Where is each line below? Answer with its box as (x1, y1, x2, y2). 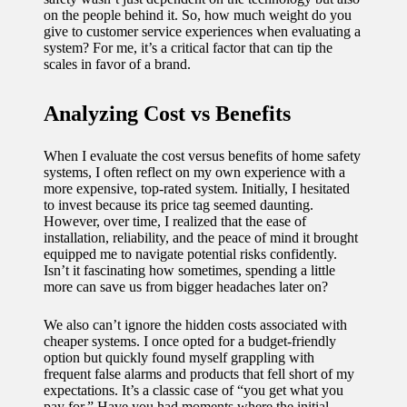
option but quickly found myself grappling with (44, 349, 314, 365)
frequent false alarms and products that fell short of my (44, 365, 354, 382)
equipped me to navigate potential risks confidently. (44, 245, 337, 262)
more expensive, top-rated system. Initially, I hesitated (44, 180, 350, 196)
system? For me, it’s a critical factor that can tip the (44, 39, 333, 55)
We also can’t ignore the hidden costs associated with (44, 316, 347, 333)
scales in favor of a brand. (44, 55, 191, 72)
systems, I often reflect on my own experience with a (44, 164, 345, 180)
